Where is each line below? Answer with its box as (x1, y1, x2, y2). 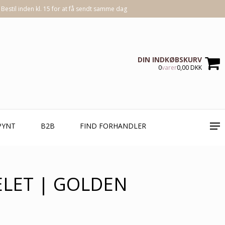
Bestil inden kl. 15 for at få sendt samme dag (1, 5, 127, 13)
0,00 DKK (177, 63, 202, 72)
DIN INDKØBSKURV (138, 55, 202, 64)
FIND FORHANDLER (80, 121, 146, 131)
